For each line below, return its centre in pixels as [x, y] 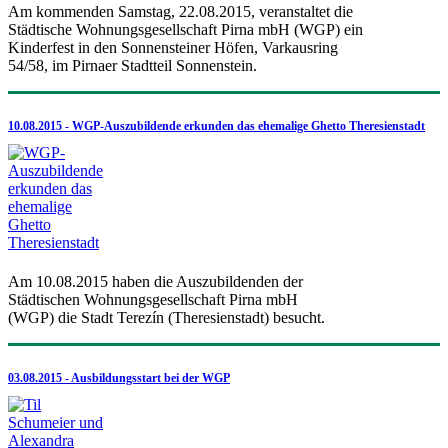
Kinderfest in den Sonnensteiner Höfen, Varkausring [173, 47]
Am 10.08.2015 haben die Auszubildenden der [155, 281]
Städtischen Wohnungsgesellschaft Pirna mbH [153, 299]
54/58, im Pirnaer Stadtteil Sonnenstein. [132, 65]
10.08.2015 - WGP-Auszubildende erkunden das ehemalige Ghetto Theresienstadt [216, 125]
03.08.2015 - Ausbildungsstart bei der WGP [119, 377]
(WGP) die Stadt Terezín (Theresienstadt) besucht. [166, 317]
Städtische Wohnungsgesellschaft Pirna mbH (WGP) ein [185, 29]
